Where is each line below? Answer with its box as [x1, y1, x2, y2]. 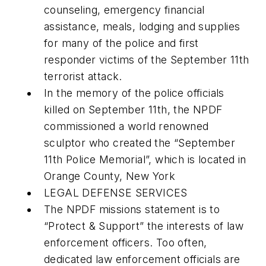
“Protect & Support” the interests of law [44, 219, 243, 232]
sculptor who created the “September [44, 136, 235, 149]
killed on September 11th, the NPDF [44, 103, 223, 116]
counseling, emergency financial [44, 3, 205, 16]
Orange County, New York [44, 169, 176, 182]
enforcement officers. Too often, [44, 236, 207, 249]
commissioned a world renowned [44, 119, 209, 132]
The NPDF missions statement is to [44, 202, 220, 216]
